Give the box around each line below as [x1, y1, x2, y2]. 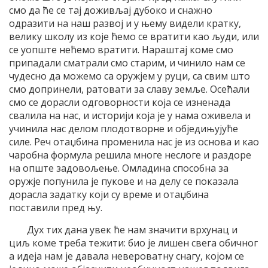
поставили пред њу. [9, 200, 102, 214]
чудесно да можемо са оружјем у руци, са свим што [9, 69, 250, 83]
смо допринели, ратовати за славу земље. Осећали [9, 82, 249, 96]
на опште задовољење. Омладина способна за [9, 161, 229, 175]
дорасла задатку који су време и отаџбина [9, 187, 209, 201]
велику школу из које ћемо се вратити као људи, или [9, 29, 259, 43]
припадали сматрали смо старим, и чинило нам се [9, 56, 245, 69]
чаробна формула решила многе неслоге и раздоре [9, 148, 251, 162]
